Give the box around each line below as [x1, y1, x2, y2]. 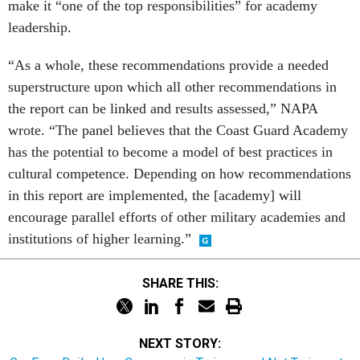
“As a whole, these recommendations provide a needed [8, 57, 329, 74]
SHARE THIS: [149, 275, 219, 291]
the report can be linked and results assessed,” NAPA [8, 100, 317, 117]
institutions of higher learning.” [8, 231, 191, 247]
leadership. [8, 19, 72, 36]
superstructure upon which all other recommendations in [8, 79, 337, 96]
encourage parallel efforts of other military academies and [8, 209, 346, 226]
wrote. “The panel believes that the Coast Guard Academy [8, 122, 348, 139]
